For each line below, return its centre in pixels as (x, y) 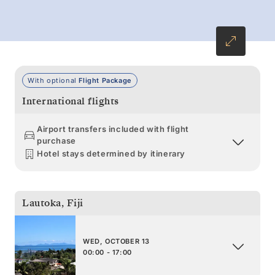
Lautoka (42, 203)
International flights (71, 101)
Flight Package (105, 80)
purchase (56, 140)
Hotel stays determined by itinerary (111, 154)
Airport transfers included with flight (113, 129)
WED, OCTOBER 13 (116, 241)
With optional (53, 80)
